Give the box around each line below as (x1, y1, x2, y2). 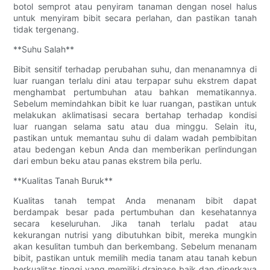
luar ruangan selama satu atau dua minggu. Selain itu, (13, 121, 257, 132)
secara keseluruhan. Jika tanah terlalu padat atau (13, 218, 257, 229)
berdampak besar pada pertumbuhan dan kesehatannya (13, 207, 257, 218)
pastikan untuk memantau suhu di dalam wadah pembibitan (13, 133, 257, 143)
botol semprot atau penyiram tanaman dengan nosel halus (13, 1, 257, 12)
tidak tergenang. (13, 24, 80, 35)
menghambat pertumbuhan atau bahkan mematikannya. (13, 87, 257, 98)
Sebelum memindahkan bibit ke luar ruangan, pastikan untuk (13, 98, 257, 109)
